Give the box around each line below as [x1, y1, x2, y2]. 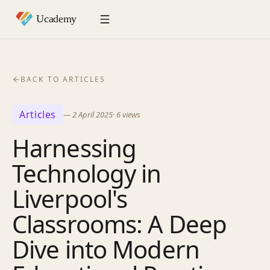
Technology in [12, 157, 162, 190]
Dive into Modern [12, 233, 199, 266]
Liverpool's [12, 182, 128, 215]
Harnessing [12, 131, 137, 165]
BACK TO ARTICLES [20, 74, 106, 84]
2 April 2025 [72, 108, 113, 120]
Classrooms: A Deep [12, 207, 227, 240]
